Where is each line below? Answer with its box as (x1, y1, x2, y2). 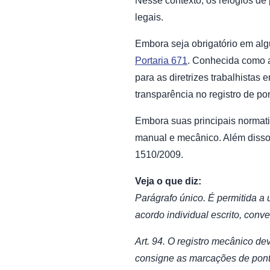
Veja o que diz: (135, 175, 201, 186)
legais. (135, 11, 163, 22)
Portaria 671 (135, 55, 187, 66)
